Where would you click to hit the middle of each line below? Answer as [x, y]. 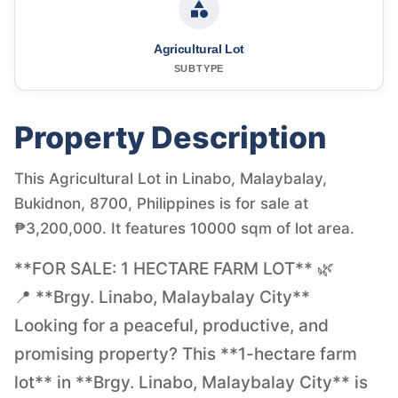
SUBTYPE [199, 68]
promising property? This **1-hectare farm [186, 354]
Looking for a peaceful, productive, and [171, 325]
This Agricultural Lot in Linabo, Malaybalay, [171, 178]
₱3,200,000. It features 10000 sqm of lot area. [184, 228]
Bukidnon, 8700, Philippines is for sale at [161, 203]
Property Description [171, 137]
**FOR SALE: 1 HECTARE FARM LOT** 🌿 [174, 268]
